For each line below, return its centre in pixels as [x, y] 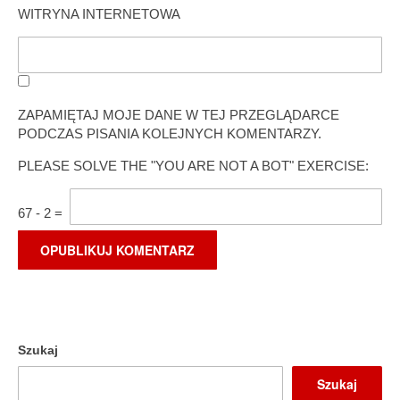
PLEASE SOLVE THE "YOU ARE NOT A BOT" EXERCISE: [193, 165]
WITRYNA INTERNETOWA [99, 13]
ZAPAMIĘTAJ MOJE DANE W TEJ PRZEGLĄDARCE [179, 114]
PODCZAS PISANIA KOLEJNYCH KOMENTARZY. [170, 133]
